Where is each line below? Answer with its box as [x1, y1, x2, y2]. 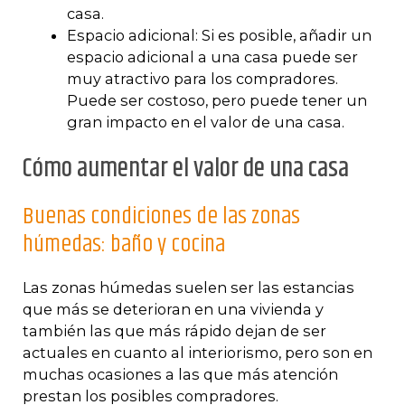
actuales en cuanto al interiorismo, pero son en [23, 344, 372, 363]
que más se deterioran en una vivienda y [23, 300, 324, 319]
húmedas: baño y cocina [23, 227, 225, 263]
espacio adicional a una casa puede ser [66, 47, 358, 66]
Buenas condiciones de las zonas [23, 199, 300, 235]
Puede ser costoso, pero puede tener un [66, 90, 367, 109]
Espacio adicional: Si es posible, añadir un [66, 25, 372, 44]
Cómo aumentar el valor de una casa [23, 150, 349, 189]
